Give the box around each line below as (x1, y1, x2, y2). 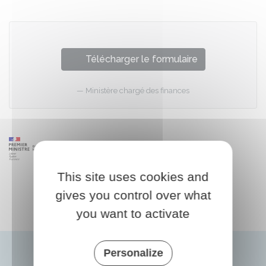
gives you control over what (55, 188, 211, 202)
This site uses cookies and (57, 169, 209, 183)
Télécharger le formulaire (85, 53, 198, 65)
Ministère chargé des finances (85, 86, 189, 95)
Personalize (103, 246, 163, 259)
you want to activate (76, 206, 190, 220)
